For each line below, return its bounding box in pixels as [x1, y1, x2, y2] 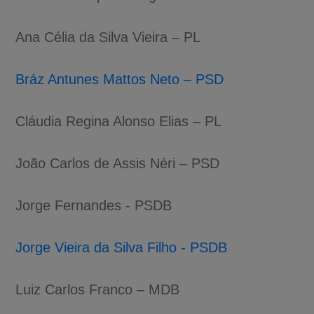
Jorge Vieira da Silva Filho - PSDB [15, 239, 228, 255]
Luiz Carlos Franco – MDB [15, 281, 180, 297]
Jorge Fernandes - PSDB [15, 197, 172, 213]
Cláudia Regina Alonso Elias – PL [15, 113, 222, 129]
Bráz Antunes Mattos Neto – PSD [15, 71, 224, 87]
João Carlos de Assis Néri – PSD [15, 155, 220, 171]
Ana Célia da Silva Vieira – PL [15, 29, 201, 45]
